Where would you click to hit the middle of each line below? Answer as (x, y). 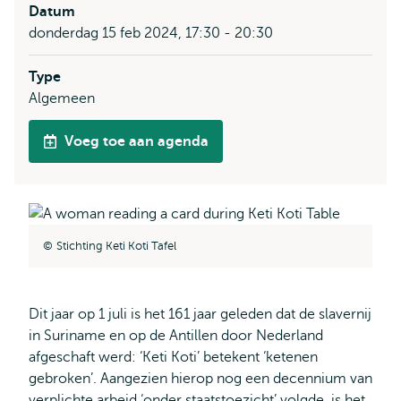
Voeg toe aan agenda (137, 141)
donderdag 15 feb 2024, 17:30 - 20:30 (151, 33)
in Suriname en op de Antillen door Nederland (176, 335)
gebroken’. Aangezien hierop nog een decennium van (200, 378)
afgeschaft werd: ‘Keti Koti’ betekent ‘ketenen (173, 357)
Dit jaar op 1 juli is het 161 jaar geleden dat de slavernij (200, 314)
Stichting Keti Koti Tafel (116, 245)
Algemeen (62, 98)
